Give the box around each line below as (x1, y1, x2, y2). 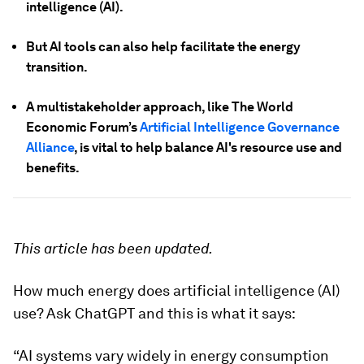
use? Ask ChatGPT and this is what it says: (13, 305, 296, 322)
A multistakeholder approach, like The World (26, 99, 293, 115)
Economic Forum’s (26, 119, 137, 135)
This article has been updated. (13, 240, 213, 257)
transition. (26, 59, 88, 75)
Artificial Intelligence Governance (137, 119, 340, 135)
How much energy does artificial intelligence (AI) (13, 282, 340, 299)
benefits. (26, 160, 80, 175)
